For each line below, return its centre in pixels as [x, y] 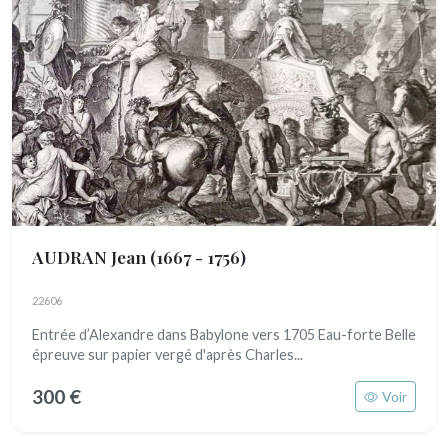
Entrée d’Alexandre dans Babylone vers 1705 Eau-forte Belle [224, 334]
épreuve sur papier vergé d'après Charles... [167, 354]
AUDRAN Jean [91, 256]
